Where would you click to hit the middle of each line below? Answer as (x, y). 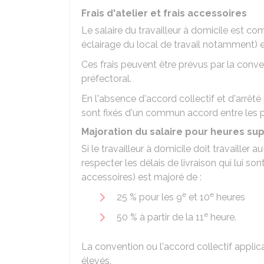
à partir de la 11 (171, 217)
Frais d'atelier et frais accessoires (164, 13)
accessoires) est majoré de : (141, 177)
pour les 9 (159, 197)
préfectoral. (106, 79)
